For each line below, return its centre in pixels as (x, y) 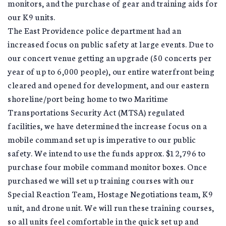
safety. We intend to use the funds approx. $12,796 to (107, 152)
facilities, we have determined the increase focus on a (107, 125)
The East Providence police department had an (94, 30)
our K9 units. (32, 16)
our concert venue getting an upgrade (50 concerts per (110, 57)
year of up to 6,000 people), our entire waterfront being (111, 71)
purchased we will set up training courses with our (101, 180)
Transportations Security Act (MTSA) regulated (96, 111)
